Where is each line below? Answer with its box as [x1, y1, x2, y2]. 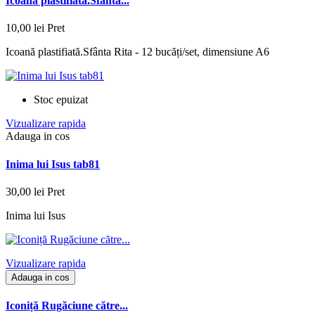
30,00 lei [6, 185, 44, 198]
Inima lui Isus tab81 [6, 157, 100, 170]
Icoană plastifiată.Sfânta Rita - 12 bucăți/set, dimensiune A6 [6, 46, 269, 58]
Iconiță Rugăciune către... [6, 300, 128, 312]
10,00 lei [6, 22, 44, 34]
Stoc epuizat [34, 94, 88, 106]
